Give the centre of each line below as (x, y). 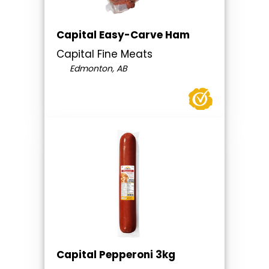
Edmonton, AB (97, 69)
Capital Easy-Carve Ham (123, 35)
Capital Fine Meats (104, 54)
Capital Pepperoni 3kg (116, 255)
